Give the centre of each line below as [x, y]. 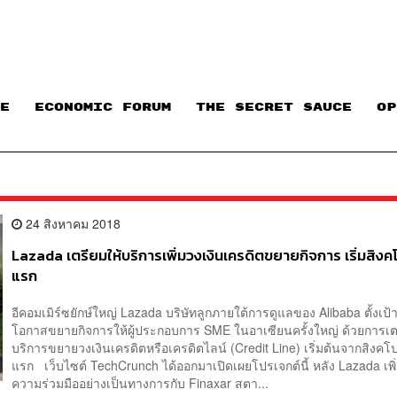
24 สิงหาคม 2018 [72, 223]
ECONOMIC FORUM [103, 108]
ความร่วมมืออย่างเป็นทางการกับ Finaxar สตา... [140, 383]
